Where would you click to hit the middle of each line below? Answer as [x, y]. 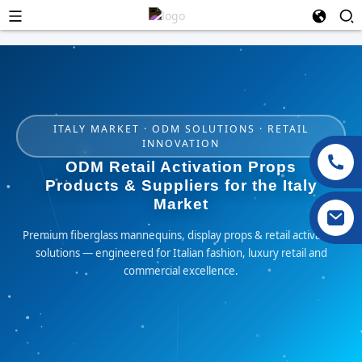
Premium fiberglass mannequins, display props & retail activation [181, 235]
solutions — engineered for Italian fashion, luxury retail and [181, 253]
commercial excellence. [181, 271]
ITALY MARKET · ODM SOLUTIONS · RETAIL [181, 128]
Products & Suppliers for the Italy [181, 185]
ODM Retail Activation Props [181, 167]
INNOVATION [181, 143]
